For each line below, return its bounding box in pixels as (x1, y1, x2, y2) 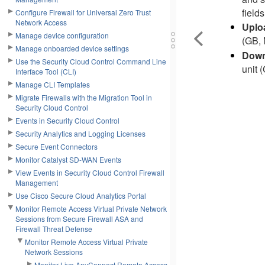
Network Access (15, 17, 67, 27)
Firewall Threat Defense (15, 224, 92, 234)
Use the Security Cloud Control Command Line (15, 56, 166, 66)
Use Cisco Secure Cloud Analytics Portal (15, 190, 146, 201)
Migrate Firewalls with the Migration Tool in (15, 92, 152, 102)
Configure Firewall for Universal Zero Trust (15, 7, 151, 17)
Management (15, 177, 58, 188)
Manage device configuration (15, 30, 109, 40)
